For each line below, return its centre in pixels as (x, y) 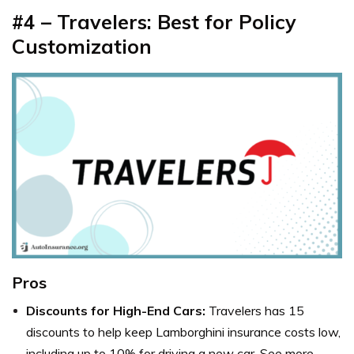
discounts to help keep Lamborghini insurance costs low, (183, 331)
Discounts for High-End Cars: (117, 310)
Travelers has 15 (256, 310)
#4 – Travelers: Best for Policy (154, 21)
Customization (82, 46)
